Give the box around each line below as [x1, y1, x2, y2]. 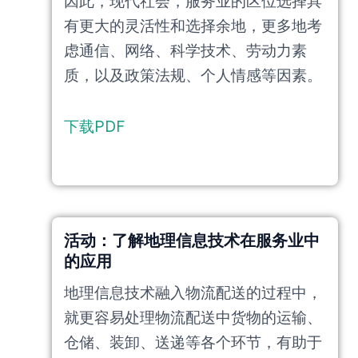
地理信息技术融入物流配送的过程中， [64, 284, 322, 303]
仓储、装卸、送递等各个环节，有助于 [64, 333, 322, 352]
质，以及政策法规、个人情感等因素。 [64, 66, 322, 85]
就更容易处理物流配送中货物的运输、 [64, 308, 322, 328]
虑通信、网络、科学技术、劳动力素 [64, 41, 307, 60]
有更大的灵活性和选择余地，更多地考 [64, 16, 322, 35]
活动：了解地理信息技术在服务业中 [64, 229, 320, 250]
